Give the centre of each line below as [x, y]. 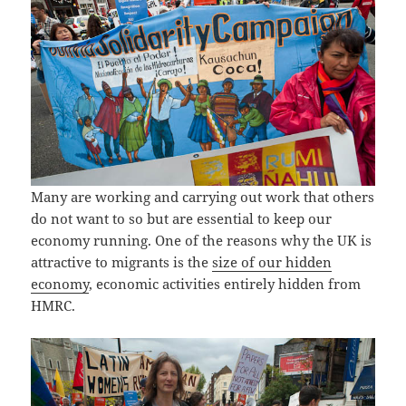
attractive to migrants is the [122, 262]
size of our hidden [272, 262]
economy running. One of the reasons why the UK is [202, 241]
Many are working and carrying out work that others [203, 197]
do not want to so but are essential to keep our [182, 219]
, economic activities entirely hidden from [225, 284]
